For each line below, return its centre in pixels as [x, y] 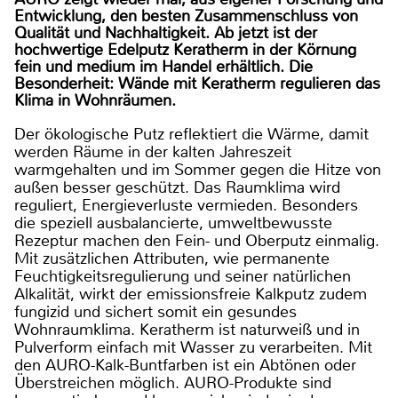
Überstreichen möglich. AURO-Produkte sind [173, 382]
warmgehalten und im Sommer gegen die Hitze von [198, 169]
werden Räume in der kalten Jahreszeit [153, 151]
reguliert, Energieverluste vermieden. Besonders [186, 205]
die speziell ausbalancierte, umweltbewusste [173, 223]
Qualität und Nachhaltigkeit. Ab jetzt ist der [166, 32]
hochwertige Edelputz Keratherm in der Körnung [185, 49]
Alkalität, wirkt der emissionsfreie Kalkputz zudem [191, 294]
